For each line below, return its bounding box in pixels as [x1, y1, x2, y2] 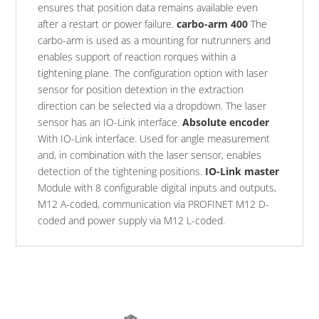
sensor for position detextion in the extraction [38, 83, 244, 97]
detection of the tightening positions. [38, 164, 206, 179]
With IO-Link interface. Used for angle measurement [38, 132, 271, 146]
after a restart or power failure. [38, 17, 177, 31]
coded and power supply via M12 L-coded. [38, 214, 226, 228]
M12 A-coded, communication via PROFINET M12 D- [38, 197, 270, 211]
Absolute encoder [182, 115, 270, 130]
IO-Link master [205, 164, 280, 179]
